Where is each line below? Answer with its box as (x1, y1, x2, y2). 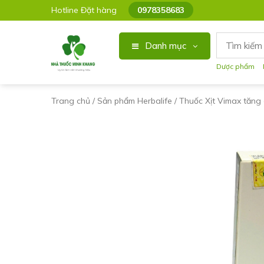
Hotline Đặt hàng (51, 5, 117, 15)
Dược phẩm (216, 62, 255, 71)
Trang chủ (51, 95, 90, 106)
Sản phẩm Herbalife (97, 95, 172, 106)
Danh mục (143, 40, 189, 51)
